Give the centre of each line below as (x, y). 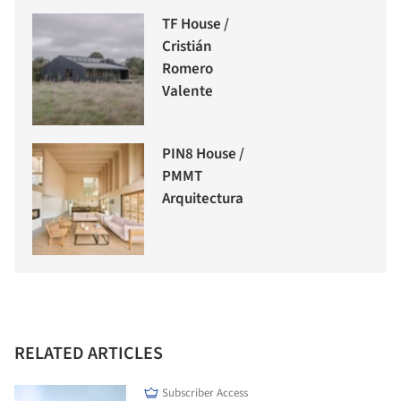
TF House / (196, 25)
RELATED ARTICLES (89, 354)
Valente (188, 92)
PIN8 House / (203, 154)
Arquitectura (203, 199)
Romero (188, 69)
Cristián (187, 47)
